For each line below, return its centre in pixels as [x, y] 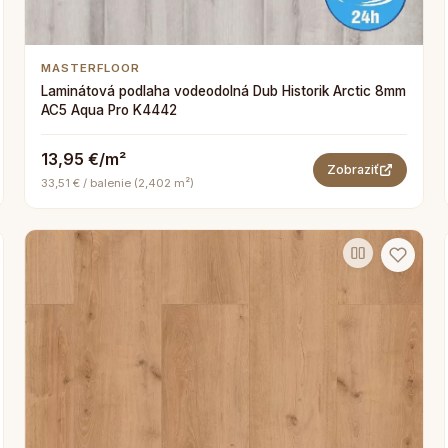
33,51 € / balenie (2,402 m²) [117, 183]
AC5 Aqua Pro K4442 [109, 110]
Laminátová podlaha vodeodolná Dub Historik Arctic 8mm [223, 91]
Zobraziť [353, 169]
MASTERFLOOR [91, 68]
